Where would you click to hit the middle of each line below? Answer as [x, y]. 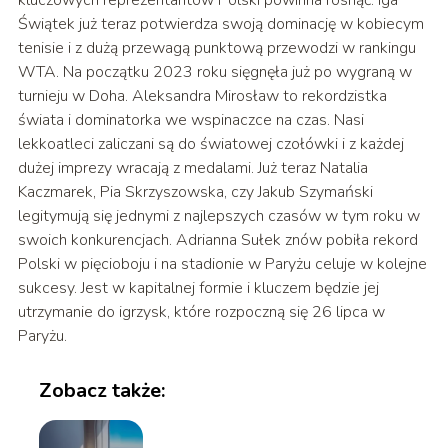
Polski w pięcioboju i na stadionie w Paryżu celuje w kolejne [222, 263]
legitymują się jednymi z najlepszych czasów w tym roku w [218, 215]
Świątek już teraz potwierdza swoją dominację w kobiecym [220, 23]
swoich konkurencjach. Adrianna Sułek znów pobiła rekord [217, 239]
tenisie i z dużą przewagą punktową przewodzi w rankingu [216, 47]
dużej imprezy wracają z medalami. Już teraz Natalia [192, 167]
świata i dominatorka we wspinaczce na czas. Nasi [190, 119]
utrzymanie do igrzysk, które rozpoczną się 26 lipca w [201, 311]
